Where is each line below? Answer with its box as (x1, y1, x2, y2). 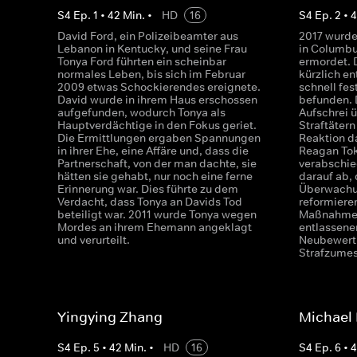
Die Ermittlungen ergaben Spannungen (57, 131, 261, 145)
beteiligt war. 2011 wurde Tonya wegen (57, 207, 257, 222)
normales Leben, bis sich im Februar (57, 67, 245, 81)
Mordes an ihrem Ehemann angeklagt (57, 220, 252, 234)
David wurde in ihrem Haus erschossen (57, 92, 257, 107)
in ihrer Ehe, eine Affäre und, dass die (57, 143, 249, 158)
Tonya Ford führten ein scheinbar (57, 54, 226, 69)
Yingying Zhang (57, 308, 163, 326)
